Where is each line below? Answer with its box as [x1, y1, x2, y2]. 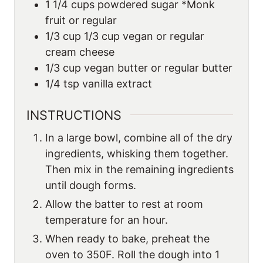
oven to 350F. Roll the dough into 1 [45, 248, 220, 261]
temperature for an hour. [45, 213, 168, 226]
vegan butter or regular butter [84, 61, 232, 74]
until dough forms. [45, 178, 136, 191]
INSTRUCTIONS [26, 107, 122, 123]
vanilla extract [82, 77, 152, 90]
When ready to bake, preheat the [45, 232, 210, 245]
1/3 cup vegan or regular [84, 29, 204, 42]
